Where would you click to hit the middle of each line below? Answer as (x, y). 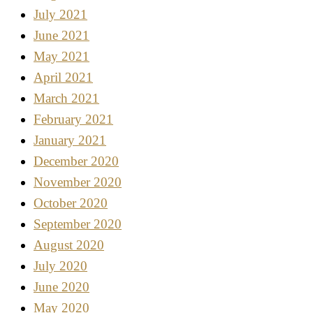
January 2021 (70, 140)
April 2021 (63, 78)
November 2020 (78, 182)
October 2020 (71, 203)
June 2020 (61, 287)
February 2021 (73, 119)
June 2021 (61, 36)
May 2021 (61, 57)
